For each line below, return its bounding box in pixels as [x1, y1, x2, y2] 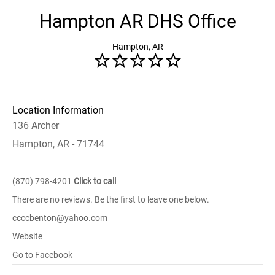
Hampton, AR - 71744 [12, 138, 104, 150]
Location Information [12, 104, 104, 116]
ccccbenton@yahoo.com [12, 213, 107, 223]
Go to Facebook [12, 250, 72, 260]
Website [12, 231, 42, 241]
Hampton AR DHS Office [39, 10, 236, 32]
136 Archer [12, 120, 59, 131]
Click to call [74, 176, 116, 186]
